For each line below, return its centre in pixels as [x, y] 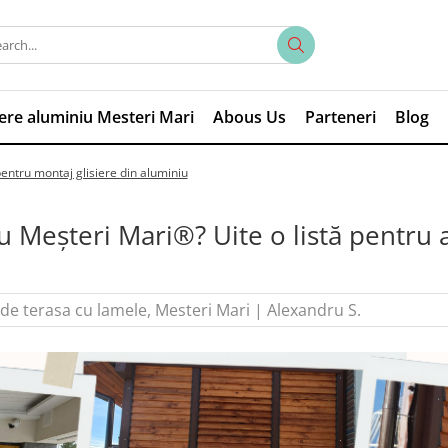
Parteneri [340, 117]
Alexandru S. [313, 310]
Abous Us [249, 117]
